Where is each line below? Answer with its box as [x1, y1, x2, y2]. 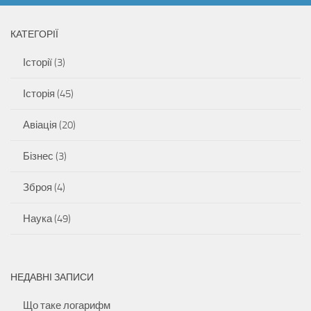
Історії [23, 56, 52, 69]
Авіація [23, 119, 57, 132]
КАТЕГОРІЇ [10, 28, 58, 41]
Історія [23, 87, 55, 101]
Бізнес [23, 150, 53, 163]
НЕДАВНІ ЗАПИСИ [10, 271, 94, 284]
